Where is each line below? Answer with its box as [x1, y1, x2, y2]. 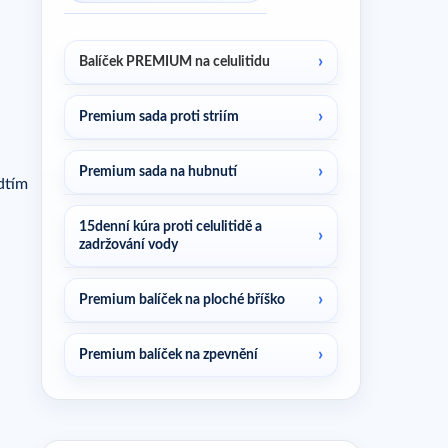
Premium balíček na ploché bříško [79, 293, 285, 308]
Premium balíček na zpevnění [79, 348, 258, 363]
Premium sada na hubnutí [79, 165, 237, 180]
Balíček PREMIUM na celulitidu [79, 55, 270, 70]
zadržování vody [79, 238, 178, 253]
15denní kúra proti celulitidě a [79, 220, 262, 235]
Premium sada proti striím [79, 110, 239, 125]
